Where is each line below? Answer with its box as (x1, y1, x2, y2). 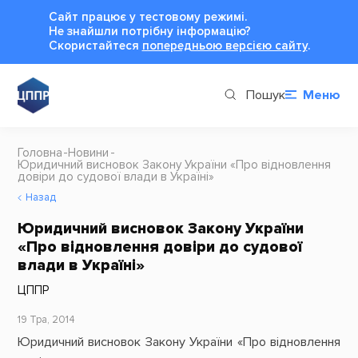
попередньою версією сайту (141, 38, 308, 54)
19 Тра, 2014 (17, 313, 75, 327)
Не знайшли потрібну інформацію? (48, 23, 251, 39)
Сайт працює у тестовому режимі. (48, 9, 247, 25)
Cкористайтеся (48, 38, 142, 54)
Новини (68, 145, 109, 161)
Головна (17, 145, 62, 161)
